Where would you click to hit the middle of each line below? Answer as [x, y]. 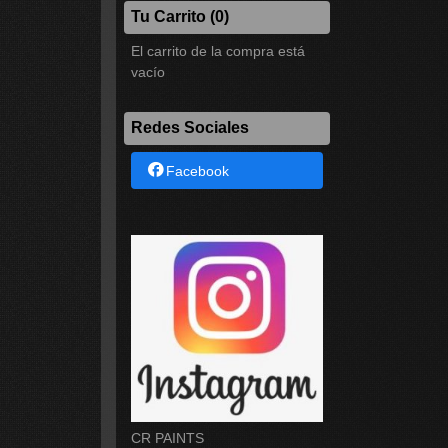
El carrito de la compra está [217, 50]
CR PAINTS [167, 437]
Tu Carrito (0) [179, 16]
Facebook [198, 171]
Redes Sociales [189, 127]
